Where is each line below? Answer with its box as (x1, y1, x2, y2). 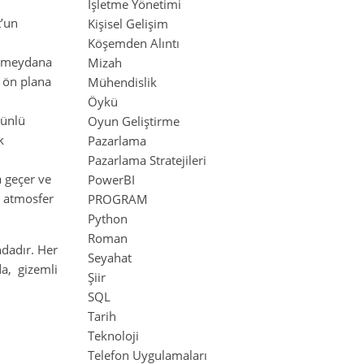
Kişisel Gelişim (88, 15, 168, 32)
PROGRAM (88, 191, 148, 207)
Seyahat (88, 249, 132, 266)
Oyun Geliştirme (88, 113, 180, 129)
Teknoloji (88, 327, 139, 344)
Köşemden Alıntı (88, 35, 180, 51)
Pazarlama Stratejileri (88, 152, 206, 168)
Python (88, 210, 128, 227)
